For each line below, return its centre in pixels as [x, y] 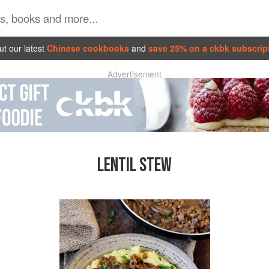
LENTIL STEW [134, 166]
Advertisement [134, 74]
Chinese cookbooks [88, 48]
